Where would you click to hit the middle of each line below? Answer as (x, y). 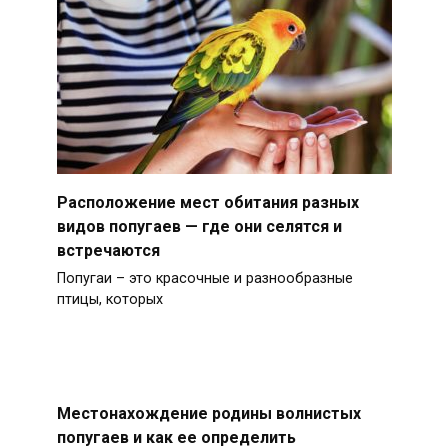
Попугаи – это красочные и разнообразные (204, 279)
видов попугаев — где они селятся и (199, 226)
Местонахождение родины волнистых (208, 413)
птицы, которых (109, 300)
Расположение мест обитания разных (207, 202)
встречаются (108, 250)
